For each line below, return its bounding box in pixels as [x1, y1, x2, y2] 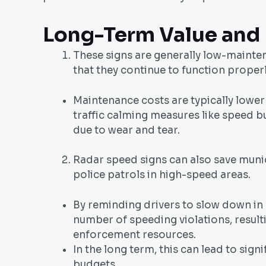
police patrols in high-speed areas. [73, 169, 251, 182]
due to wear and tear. [73, 123, 180, 137]
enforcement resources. [73, 228, 196, 241]
